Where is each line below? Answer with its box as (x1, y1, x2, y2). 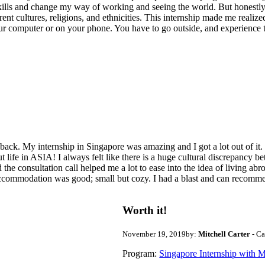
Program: (122, 248, 157, 258)
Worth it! (122, 204, 167, 217)
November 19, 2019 (122, 229, 186, 238)
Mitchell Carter (198, 229, 251, 238)
